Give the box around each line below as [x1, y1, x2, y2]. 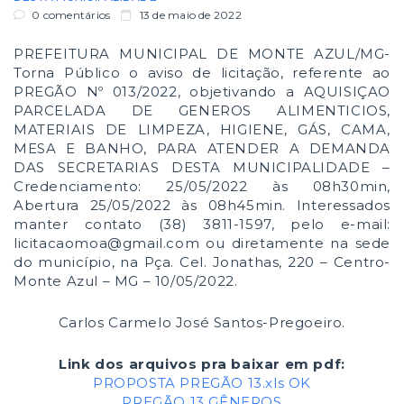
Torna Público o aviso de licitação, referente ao [14, 64, 390, 81]
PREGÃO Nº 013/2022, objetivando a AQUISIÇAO [14, 83, 390, 100]
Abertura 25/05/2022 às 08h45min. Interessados [14, 197, 390, 214]
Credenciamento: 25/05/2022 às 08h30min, [14, 178, 390, 195]
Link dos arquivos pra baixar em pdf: [59, 355, 345, 372]
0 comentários [29, 8, 111, 22]
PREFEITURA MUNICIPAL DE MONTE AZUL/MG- [14, 45, 390, 62]
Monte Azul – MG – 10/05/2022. [14, 272, 238, 289]
